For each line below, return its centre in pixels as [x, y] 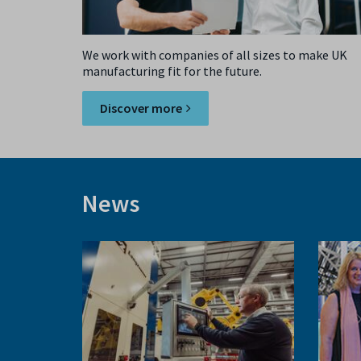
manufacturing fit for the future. [172, 71]
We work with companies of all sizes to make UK [215, 54]
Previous [65, 252]
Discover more [141, 108]
